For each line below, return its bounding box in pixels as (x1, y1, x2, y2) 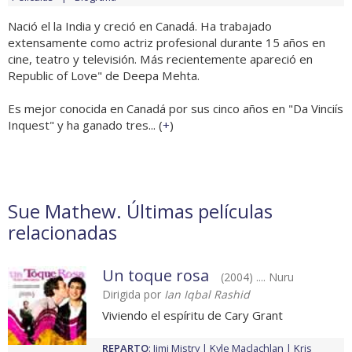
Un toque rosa (102, 265, 209, 287)
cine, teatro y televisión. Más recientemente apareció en (8, 51, 313, 68)
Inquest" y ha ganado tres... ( (8, 117, 163, 134)
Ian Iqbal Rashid (164, 287, 250, 302)
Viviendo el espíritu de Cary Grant (102, 307, 283, 324)
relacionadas (8, 219, 117, 246)
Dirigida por (102, 287, 164, 302)
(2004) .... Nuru (221, 269, 294, 285)
